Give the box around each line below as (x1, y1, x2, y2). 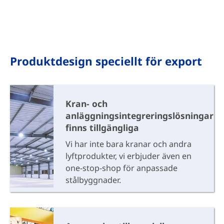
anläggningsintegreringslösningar (65, 109, 213, 121)
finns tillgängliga (65, 121, 139, 133)
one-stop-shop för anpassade (65, 162, 177, 173)
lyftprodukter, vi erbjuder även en (65, 150, 191, 161)
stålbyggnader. (65, 174, 121, 185)
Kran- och (65, 97, 107, 109)
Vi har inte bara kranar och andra (65, 138, 191, 149)
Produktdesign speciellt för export (9, 53, 202, 69)
